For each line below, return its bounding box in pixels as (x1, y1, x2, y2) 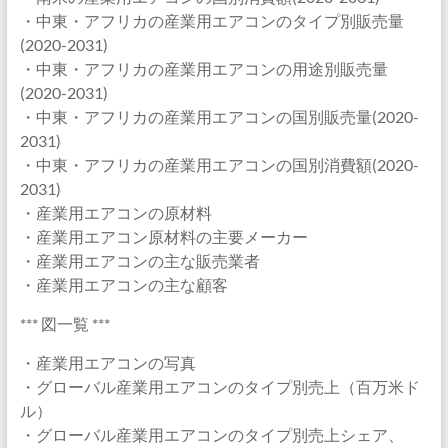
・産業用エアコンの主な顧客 (19, 275, 228, 294)
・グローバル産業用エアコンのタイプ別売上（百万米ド (19, 377, 420, 396)
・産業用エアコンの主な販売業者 (19, 251, 260, 270)
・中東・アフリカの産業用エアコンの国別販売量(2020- (19, 107, 419, 126)
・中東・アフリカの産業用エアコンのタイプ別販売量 (19, 11, 404, 30)
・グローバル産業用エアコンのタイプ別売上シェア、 (19, 425, 404, 444)
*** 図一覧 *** (19, 314, 110, 333)
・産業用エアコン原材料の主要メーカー (19, 227, 308, 246)
